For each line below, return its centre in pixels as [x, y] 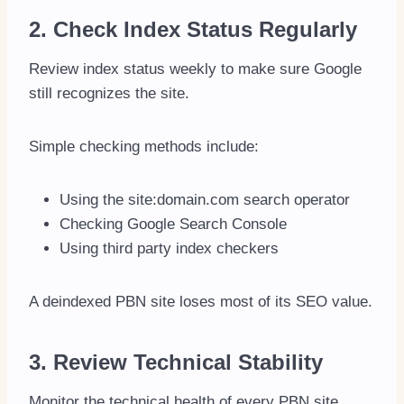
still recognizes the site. [109, 93]
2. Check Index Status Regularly [193, 29]
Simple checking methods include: [144, 146]
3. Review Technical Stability [176, 362]
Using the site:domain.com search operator [205, 199]
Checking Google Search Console [173, 224]
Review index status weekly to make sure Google [195, 69]
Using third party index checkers [169, 248]
